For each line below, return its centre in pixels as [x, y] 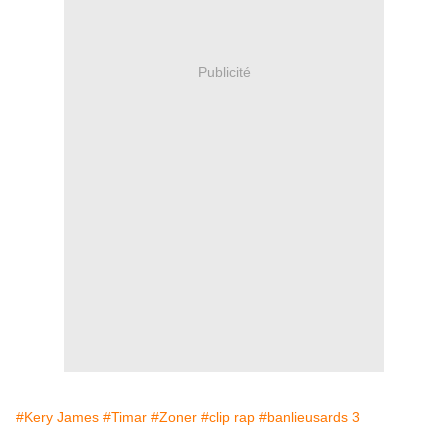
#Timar [125, 417]
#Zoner [174, 417]
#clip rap [228, 417]
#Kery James [57, 417]
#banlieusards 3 [309, 417]
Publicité [224, 71]
